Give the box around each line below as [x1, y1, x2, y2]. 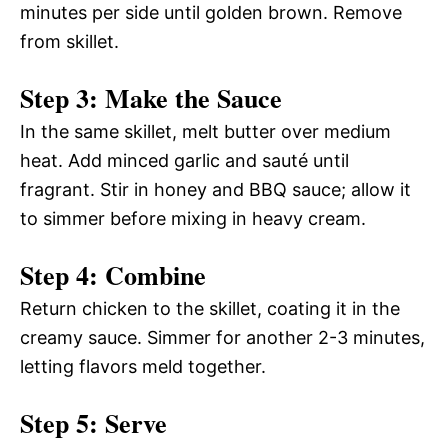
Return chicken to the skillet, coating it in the [20, 298, 400, 319]
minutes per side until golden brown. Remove [20, 2, 402, 23]
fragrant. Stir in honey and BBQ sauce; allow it [20, 179, 411, 200]
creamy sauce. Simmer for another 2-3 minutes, [20, 327, 425, 348]
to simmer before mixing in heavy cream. [20, 208, 366, 229]
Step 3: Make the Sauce [20, 79, 282, 117]
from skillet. [20, 31, 119, 52]
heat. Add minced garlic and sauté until [20, 150, 349, 171]
